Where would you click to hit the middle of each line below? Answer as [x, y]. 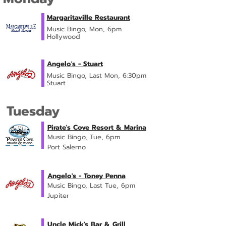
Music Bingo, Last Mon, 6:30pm [96, 75]
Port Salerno [66, 147]
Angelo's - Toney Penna [86, 176]
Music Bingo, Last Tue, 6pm [91, 185]
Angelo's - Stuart [75, 64]
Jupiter [58, 195]
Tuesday [33, 111]
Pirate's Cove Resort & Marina [97, 127]
